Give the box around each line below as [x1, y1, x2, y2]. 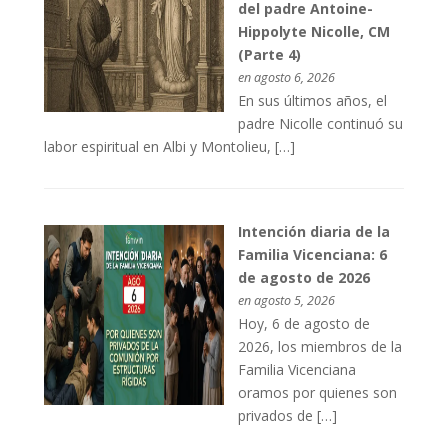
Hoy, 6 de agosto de [238, 314, 371, 334]
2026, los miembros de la [238, 337, 403, 357]
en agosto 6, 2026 [238, 69, 336, 87]
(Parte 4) [238, 45, 302, 65]
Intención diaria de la [238, 222, 391, 242]
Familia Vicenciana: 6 [238, 245, 388, 265]
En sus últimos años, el [238, 91, 388, 111]
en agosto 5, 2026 [238, 292, 336, 310]
